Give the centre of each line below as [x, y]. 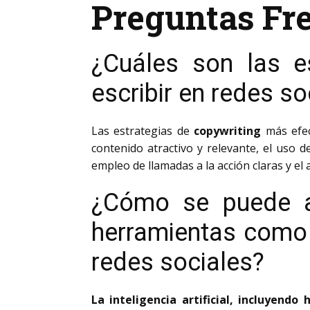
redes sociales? [178, 262]
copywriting [228, 131]
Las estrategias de [143, 131]
